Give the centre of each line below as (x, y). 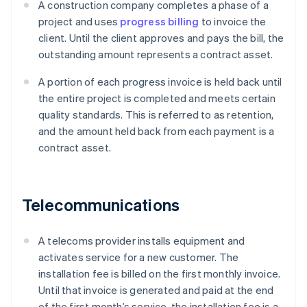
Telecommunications (101, 205)
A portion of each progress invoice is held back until (160, 82)
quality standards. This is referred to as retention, (156, 115)
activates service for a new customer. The (139, 257)
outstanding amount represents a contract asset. (156, 54)
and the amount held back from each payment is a (157, 131)
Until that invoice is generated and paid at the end (156, 290)
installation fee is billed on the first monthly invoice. (160, 274)
